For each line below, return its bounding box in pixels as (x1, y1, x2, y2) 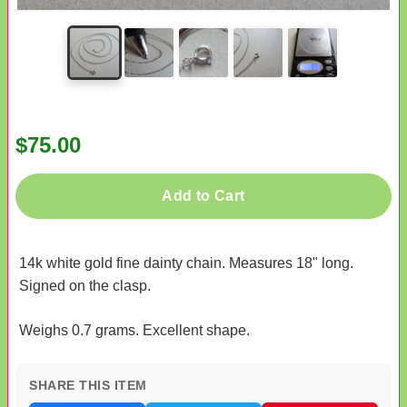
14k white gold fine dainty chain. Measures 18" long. (19, 255, 353, 272)
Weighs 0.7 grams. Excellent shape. (19, 323, 250, 339)
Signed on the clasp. (19, 278, 151, 294)
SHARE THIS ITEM (29, 378, 147, 393)
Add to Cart (162, 188, 245, 204)
